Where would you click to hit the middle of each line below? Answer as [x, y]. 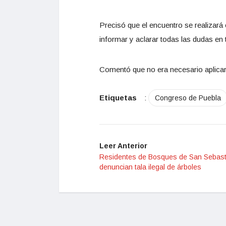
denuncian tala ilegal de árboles [150, 167]
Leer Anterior [123, 146]
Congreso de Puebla [188, 98]
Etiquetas [118, 98]
